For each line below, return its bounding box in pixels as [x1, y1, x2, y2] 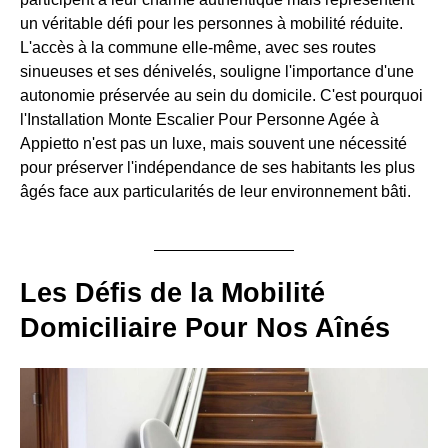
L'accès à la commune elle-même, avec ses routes [20, 38, 376, 56]
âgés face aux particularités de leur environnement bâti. [20, 182, 411, 200]
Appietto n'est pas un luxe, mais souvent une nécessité [20, 134, 407, 152]
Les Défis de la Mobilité [20, 277, 325, 308]
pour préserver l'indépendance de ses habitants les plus [20, 158, 415, 176]
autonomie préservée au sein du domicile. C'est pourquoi [20, 86, 423, 104]
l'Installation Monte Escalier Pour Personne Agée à [20, 110, 379, 128]
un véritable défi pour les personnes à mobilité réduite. [20, 14, 403, 32]
